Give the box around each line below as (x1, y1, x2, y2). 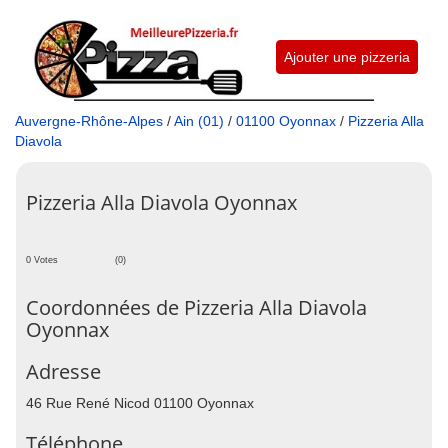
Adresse (26, 357, 101, 385)
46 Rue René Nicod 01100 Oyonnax (26, 394, 254, 411)
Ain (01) (174, 112, 224, 129)
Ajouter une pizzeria (283, 49, 410, 65)
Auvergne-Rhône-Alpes (15, 112, 163, 129)
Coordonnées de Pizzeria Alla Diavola (26, 293, 367, 321)
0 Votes (26, 254, 58, 265)
